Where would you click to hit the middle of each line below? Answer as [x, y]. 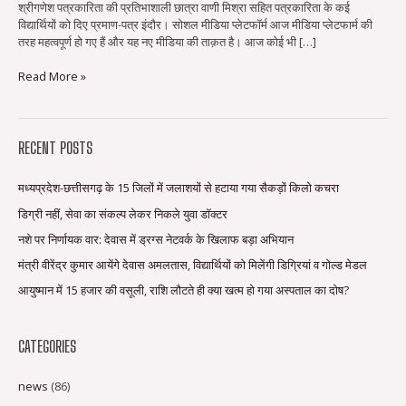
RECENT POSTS [55, 148]
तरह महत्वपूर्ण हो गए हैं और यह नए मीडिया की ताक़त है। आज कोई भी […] [167, 42]
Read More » [52, 77]
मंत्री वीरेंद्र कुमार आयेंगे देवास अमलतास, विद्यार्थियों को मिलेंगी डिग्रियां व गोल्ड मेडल [193, 264]
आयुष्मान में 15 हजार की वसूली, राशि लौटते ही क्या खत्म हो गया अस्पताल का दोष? [184, 290]
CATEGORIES [47, 346]
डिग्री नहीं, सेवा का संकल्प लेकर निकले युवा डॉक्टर [123, 213]
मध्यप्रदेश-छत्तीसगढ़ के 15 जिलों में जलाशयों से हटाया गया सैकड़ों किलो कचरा [179, 188]
